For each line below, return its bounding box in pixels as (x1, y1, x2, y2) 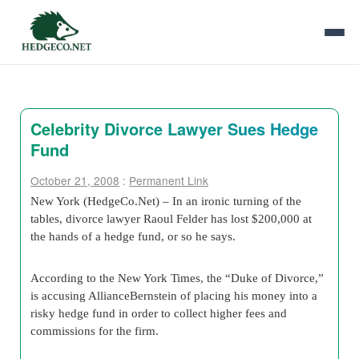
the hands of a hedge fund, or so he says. (30, 229, 236, 243)
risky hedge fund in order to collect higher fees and (30, 306, 287, 320)
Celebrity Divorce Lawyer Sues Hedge (30, 117, 318, 140)
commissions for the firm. (30, 324, 159, 337)
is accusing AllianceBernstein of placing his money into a (30, 288, 317, 302)
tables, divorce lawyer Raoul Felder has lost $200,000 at (30, 212, 312, 225)
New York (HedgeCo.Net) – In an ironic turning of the (30, 194, 301, 208)
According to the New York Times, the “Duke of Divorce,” (30, 271, 324, 284)
